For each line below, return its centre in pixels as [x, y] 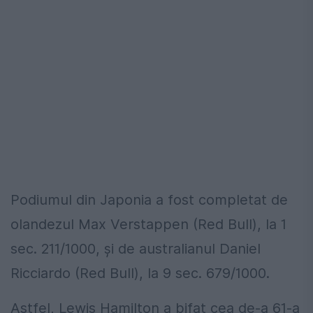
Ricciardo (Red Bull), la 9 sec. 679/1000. [140, 274]
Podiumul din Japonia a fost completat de [149, 200]
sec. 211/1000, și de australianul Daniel [136, 249]
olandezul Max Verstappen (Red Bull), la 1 [148, 225]
